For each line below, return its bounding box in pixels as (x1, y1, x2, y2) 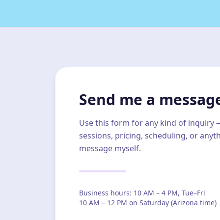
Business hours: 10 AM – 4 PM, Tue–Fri (79, 188, 205, 198)
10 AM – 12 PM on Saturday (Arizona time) (79, 198, 217, 208)
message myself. (79, 143, 141, 154)
